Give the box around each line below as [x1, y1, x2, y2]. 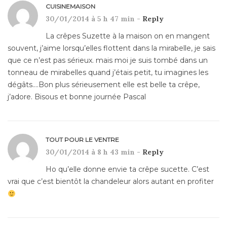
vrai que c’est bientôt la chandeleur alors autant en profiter [8, 177, 214, 186]
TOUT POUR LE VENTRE [46, 136, 119, 144]
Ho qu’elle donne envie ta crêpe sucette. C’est [46, 165, 209, 174]
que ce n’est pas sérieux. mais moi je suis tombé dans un [8, 56, 208, 65]
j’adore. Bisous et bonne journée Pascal [8, 92, 146, 102]
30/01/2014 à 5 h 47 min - [46, 14, 142, 24]
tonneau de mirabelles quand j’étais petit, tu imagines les [8, 68, 208, 78]
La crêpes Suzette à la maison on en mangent [46, 31, 210, 41]
